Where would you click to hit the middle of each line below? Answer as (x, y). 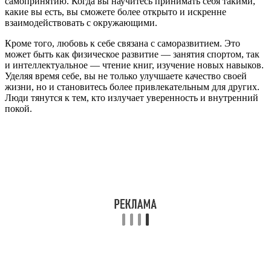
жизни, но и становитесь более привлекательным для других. (132, 87)
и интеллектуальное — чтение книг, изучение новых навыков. (134, 65)
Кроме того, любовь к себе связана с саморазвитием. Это (122, 43)
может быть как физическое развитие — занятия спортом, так (132, 54)
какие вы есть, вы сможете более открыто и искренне (116, 11)
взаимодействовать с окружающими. (81, 22)
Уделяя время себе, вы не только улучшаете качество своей (126, 76)
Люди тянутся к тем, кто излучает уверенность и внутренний (132, 97)
